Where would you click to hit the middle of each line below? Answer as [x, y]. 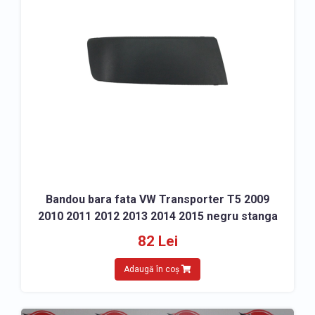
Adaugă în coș [153, 269]
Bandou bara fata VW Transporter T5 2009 [157, 199]
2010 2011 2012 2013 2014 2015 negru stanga [157, 216]
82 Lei [157, 241]
